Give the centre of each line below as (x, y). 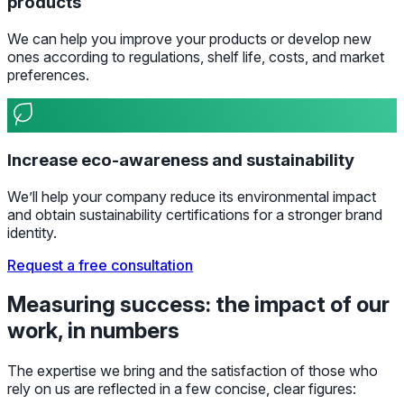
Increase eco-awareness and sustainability (181, 160)
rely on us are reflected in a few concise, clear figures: (182, 389)
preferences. (48, 75)
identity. (32, 232)
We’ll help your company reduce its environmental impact (192, 196)
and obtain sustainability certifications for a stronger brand (195, 214)
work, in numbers (93, 331)
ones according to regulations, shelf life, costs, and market (196, 57)
